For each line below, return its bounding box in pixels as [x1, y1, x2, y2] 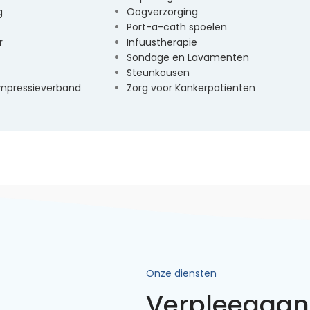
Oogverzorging [127, 5, 198, 19]
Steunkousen [127, 66, 190, 80]
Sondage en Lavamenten [127, 51, 249, 64]
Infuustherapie [127, 35, 197, 49]
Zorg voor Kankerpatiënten [127, 81, 255, 95]
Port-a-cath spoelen [127, 20, 227, 34]
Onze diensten [145, 266, 217, 280]
